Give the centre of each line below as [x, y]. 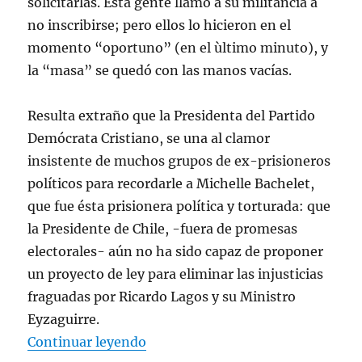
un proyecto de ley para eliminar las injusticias [176, 274]
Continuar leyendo [87, 342]
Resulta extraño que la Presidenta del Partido [172, 116]
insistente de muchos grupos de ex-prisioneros [179, 161]
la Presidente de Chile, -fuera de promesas [163, 229]
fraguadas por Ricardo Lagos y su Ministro [162, 297]
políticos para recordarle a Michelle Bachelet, [171, 184]
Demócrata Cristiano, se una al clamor [149, 139]
